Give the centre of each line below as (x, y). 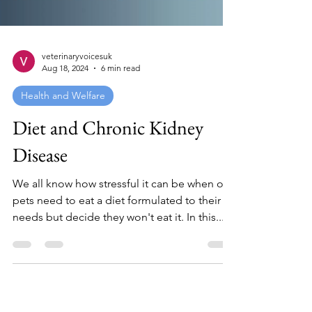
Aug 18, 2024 (65, 221)
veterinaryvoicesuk (77, 209)
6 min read (120, 221)
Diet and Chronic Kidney (108, 281)
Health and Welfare (63, 249)
